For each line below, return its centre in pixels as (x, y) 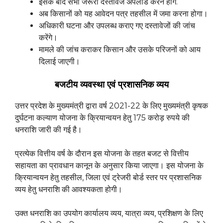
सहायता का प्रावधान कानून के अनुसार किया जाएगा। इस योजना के (109, 166)
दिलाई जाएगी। (59, 62)
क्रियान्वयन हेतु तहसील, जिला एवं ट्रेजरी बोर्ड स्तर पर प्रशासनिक (108, 178)
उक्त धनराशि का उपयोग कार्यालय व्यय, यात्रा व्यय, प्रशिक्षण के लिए (109, 214)
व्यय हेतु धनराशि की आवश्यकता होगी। (69, 190)
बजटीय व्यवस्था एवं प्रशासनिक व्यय (111, 85)
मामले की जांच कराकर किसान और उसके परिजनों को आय (120, 50)
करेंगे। (48, 38)
